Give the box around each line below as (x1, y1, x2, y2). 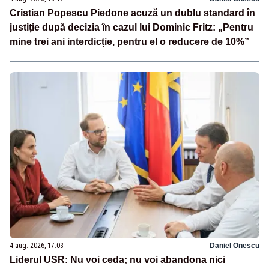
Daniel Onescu (210, 241, 259, 250)
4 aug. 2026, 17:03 (10, 241, 64, 250)
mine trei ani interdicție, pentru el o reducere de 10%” (10, 37, 249, 47)
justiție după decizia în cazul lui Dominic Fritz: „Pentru (10, 22, 253, 33)
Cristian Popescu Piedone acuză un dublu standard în (10, 8, 255, 19)
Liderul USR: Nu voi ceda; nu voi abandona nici (10, 255, 225, 265)
